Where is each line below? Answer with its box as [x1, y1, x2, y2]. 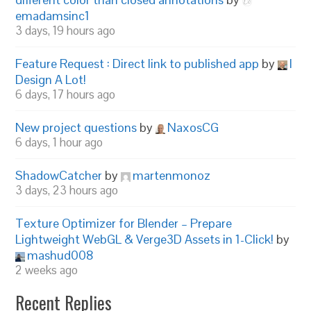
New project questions [15, 119, 137, 135]
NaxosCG [167, 119, 219, 135]
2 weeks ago [15, 262, 78, 278]
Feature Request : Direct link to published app [15, 56, 260, 72]
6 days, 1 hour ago [15, 135, 103, 150]
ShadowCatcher [15, 167, 103, 183]
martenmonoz [133, 167, 211, 183]
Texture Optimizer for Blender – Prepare [15, 215, 233, 231]
